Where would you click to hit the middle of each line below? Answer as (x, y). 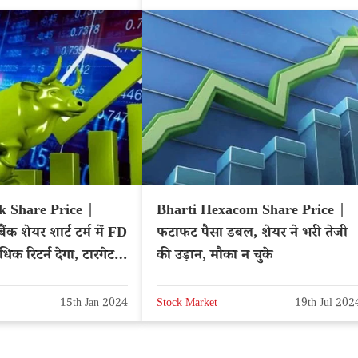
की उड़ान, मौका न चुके (215, 256)
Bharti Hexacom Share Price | (251, 211)
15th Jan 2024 (94, 305)
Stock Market (187, 305)
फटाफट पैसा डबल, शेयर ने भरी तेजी (252, 234)
